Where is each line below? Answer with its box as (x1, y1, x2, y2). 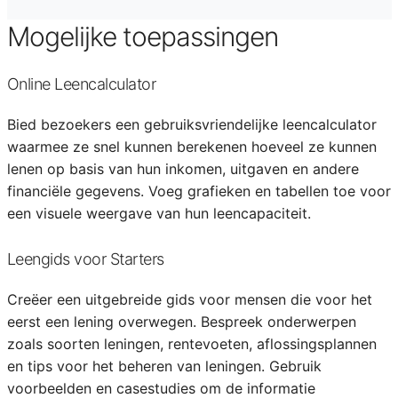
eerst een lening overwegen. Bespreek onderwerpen (6, 313, 356, 330)
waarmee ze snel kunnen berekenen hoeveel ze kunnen (6, 138, 377, 155)
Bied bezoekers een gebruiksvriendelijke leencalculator (6, 115, 377, 133)
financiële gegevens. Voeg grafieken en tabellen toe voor (6, 182, 391, 200)
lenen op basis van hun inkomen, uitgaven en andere (6, 160, 359, 178)
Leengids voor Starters (6, 250, 164, 268)
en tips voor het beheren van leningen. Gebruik (6, 357, 322, 375)
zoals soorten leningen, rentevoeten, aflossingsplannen (6, 335, 377, 353)
